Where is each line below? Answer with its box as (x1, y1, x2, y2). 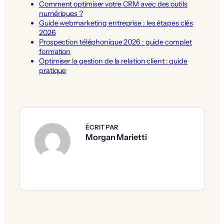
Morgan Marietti (85, 131, 147, 142)
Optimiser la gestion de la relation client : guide (39, 56, 187, 66)
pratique (39, 66, 66, 75)
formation (39, 47, 71, 56)
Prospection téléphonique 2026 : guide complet (39, 37, 192, 47)
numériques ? (39, 9, 83, 18)
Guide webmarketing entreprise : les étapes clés (39, 18, 193, 28)
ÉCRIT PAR (85, 123, 119, 131)
